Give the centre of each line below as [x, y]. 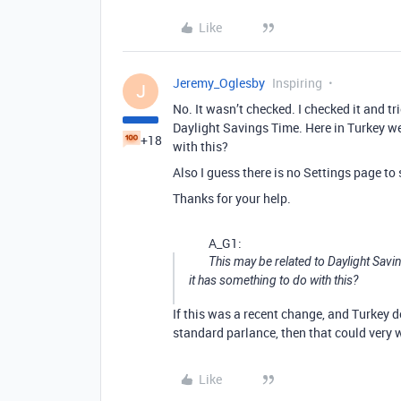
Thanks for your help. [232, 198]
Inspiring [297, 83]
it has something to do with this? [273, 280]
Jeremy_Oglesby [219, 83]
